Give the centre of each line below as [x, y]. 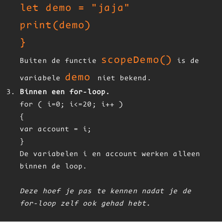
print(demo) [56, 26]
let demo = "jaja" [75, 8]
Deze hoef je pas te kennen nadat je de [106, 192]
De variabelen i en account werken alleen [110, 154]
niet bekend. [124, 79]
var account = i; [56, 130]
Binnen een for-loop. [65, 92]
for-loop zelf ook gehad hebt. [85, 204]
